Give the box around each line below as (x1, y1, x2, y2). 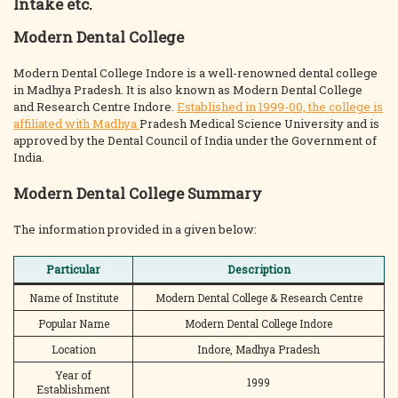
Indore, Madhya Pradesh (197, 342, 320, 356)
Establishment (36, 382, 110, 396)
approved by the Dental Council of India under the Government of (13, 132, 377, 148)
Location (51, 342, 96, 356)
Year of (55, 368, 92, 382)
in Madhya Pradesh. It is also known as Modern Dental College (13, 82, 362, 98)
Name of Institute (28, 291, 118, 305)
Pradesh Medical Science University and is (139, 115, 379, 131)
